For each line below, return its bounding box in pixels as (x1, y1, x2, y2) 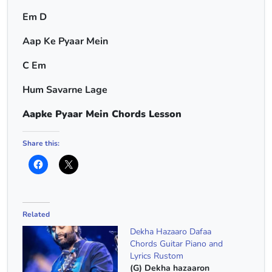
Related (22, 209, 50, 219)
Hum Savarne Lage (22, 83, 107, 97)
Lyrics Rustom (130, 250, 183, 262)
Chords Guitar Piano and (130, 238, 223, 250)
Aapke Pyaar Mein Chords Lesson (22, 107, 182, 121)
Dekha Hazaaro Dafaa (130, 226, 211, 237)
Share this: (22, 138, 59, 148)
